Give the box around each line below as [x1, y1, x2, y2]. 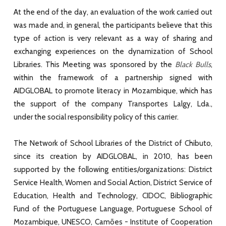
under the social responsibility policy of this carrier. [14, 112, 179, 122]
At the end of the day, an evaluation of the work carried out [14, 7, 212, 17]
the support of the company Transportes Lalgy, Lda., [14, 99, 212, 108]
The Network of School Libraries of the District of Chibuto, [14, 138, 212, 148]
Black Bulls [172, 60, 211, 69]
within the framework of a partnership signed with [14, 73, 212, 82]
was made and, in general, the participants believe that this [14, 20, 212, 30]
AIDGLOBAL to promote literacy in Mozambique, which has [14, 86, 212, 95]
